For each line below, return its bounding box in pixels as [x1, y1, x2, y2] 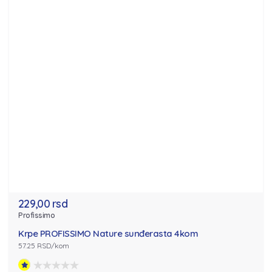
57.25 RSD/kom [18, 241, 69, 251]
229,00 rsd [18, 197, 67, 211]
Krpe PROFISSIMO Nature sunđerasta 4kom [18, 228, 198, 240]
